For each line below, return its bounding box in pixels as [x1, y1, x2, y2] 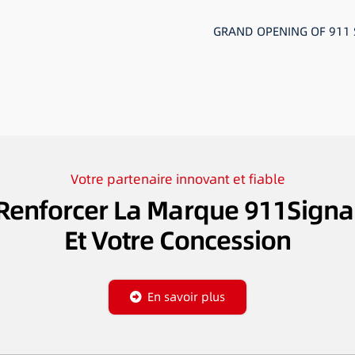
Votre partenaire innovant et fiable [70, 170, 285, 189]
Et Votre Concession [64, 222, 291, 258]
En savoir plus [147, 288, 226, 305]
